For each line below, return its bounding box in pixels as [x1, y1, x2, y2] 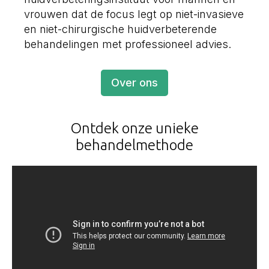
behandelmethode [76, 136, 193, 153]
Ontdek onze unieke [70, 119, 199, 136]
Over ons [111, 76, 158, 89]
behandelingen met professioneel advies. [24, 37, 231, 50]
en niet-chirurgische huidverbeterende [24, 22, 217, 35]
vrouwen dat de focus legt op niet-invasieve [24, 7, 244, 20]
